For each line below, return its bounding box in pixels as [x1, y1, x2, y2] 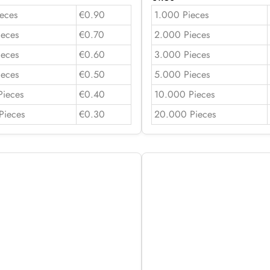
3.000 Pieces [154, 47, 210, 61]
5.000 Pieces [154, 67, 210, 81]
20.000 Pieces [154, 107, 216, 121]
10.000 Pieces [154, 87, 215, 101]
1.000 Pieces [154, 7, 209, 22]
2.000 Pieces [154, 27, 210, 42]
